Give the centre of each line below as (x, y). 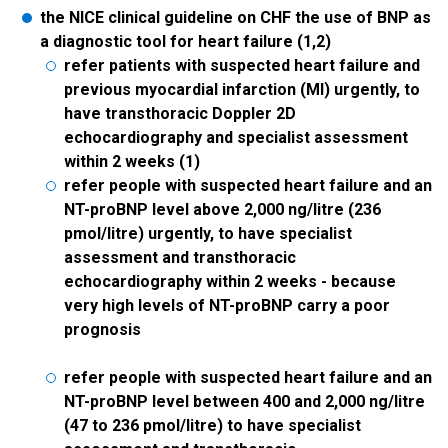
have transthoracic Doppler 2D (180, 113)
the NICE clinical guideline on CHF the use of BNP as (235, 17)
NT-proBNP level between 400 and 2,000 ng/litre (244, 401)
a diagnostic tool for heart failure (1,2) (185, 41)
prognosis (102, 329)
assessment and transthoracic (180, 257)
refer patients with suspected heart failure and (242, 65)
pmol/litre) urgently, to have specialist (208, 233)
